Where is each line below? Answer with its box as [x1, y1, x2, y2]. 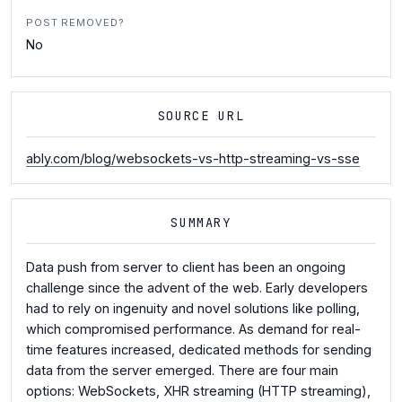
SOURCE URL [157, 108, 245, 124]
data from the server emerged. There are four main [26, 363, 338, 379]
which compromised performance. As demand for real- [26, 321, 361, 337]
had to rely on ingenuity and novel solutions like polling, [26, 301, 360, 317]
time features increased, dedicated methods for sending [26, 342, 371, 358]
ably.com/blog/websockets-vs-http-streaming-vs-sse [26, 151, 360, 166]
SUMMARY [170, 214, 232, 231]
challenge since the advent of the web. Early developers [26, 280, 368, 296]
